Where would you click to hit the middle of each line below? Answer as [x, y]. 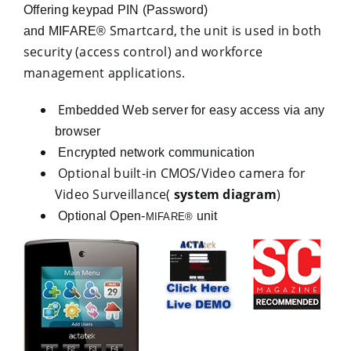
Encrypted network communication [157, 152]
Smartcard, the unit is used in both [214, 31]
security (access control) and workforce [143, 52]
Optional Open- [100, 216]
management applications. [104, 73]
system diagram [225, 194]
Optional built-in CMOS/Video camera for [180, 173]
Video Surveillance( [114, 194]
